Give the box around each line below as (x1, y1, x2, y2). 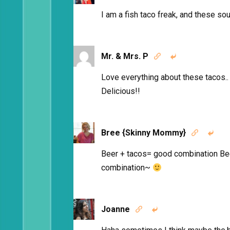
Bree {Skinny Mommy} (101, 128, 186, 138)
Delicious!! (101, 86, 140, 96)
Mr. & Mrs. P (101, 51, 148, 61)
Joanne (101, 204, 130, 214)
